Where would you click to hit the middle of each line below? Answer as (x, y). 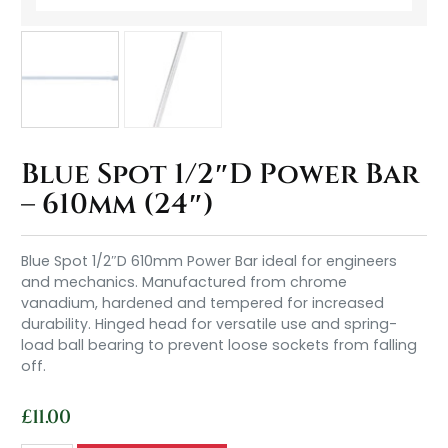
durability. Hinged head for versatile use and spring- (209, 324)
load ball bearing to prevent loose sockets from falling (219, 345)
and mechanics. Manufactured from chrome (184, 282)
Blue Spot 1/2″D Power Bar (220, 174)
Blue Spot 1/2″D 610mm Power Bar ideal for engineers (209, 261)
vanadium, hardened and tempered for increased (203, 303)
